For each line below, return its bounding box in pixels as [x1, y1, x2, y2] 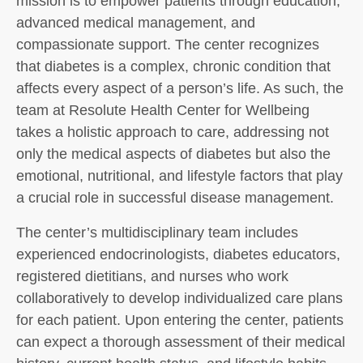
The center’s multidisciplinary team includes [16, 224, 298, 241]
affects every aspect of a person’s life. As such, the [16, 80, 344, 96]
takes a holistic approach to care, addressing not [16, 124, 329, 140]
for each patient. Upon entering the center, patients [16, 312, 344, 328]
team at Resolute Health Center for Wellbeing [16, 102, 310, 118]
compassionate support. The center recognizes [16, 36, 319, 53]
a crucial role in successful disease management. [16, 190, 334, 206]
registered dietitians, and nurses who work [16, 268, 288, 284]
